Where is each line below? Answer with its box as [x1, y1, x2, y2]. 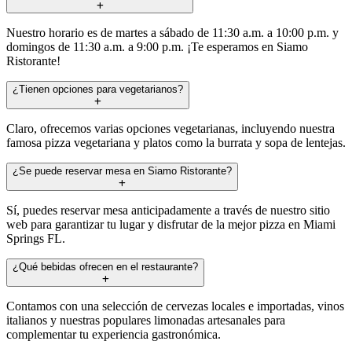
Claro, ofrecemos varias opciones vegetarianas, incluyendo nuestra [6, 121, 335, 135]
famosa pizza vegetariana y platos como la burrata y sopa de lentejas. [6, 135, 346, 149]
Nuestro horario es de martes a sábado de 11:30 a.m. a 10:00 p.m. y [6, 25, 339, 39]
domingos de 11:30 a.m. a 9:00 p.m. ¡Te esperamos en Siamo [6, 39, 308, 53]
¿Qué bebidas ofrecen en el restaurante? [13, 260, 198, 273]
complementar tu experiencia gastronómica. [6, 327, 221, 341]
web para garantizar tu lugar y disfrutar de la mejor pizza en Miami [6, 217, 335, 231]
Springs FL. [6, 231, 65, 245]
